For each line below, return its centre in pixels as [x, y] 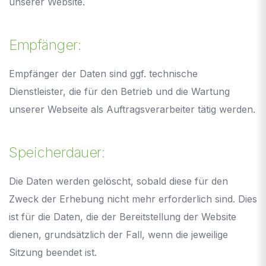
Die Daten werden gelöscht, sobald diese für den [118, 181]
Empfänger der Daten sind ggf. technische [103, 73]
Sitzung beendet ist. [53, 252]
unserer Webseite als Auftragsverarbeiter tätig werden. [132, 109]
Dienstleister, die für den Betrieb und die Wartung [119, 91]
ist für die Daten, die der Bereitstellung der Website [123, 216]
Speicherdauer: [57, 152]
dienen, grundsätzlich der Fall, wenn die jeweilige [118, 234]
